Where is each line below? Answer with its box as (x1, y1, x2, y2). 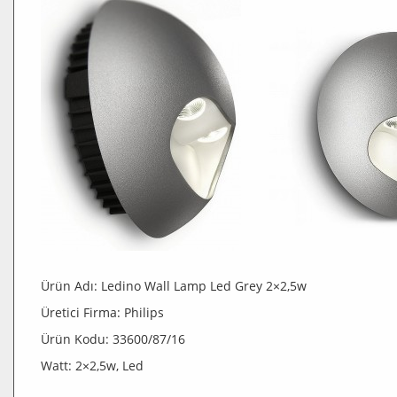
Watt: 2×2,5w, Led (41, 357, 144, 374)
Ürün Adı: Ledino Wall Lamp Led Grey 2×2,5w (41, 277, 307, 294)
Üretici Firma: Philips (41, 304, 164, 321)
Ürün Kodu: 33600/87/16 (41, 331, 185, 347)
